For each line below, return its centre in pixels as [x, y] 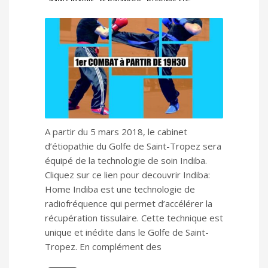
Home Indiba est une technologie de [120, 189]
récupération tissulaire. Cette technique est [134, 218]
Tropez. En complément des [103, 247]
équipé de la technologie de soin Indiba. [126, 161]
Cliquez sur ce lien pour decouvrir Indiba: [127, 175]
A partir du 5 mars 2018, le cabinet [116, 132]
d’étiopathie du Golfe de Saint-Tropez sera [133, 146]
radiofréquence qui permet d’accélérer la [129, 204]
